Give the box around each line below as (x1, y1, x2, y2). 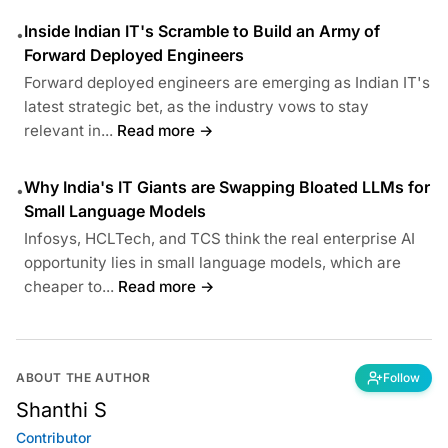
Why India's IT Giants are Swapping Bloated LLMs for (24, 176, 430, 197)
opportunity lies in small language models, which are (24, 252, 401, 272)
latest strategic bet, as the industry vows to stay (24, 96, 369, 116)
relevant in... (24, 120, 113, 140)
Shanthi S (16, 397, 107, 422)
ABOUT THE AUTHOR (16, 369, 151, 385)
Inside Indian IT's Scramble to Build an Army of (24, 20, 380, 41)
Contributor (16, 428, 91, 446)
